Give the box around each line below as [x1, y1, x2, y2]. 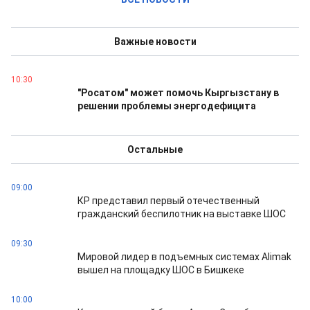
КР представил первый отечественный [77, 195, 259, 206]
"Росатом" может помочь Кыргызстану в [77, 87, 279, 98]
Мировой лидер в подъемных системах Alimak [77, 251, 291, 262]
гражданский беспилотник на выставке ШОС [77, 208, 286, 219]
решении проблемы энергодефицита [77, 100, 256, 111]
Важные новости [113, 36, 197, 47]
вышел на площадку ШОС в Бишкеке [77, 264, 244, 275]
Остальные [127, 144, 183, 155]
